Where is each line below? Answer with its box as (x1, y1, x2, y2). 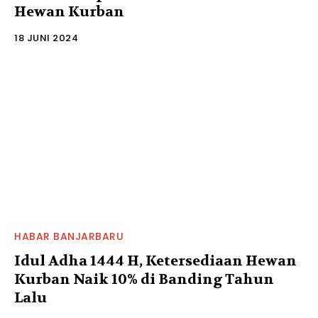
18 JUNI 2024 (14, 31, 78, 45)
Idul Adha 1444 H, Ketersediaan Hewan (14, 251, 297, 270)
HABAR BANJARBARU (14, 229, 124, 243)
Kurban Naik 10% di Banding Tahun (14, 270, 274, 288)
